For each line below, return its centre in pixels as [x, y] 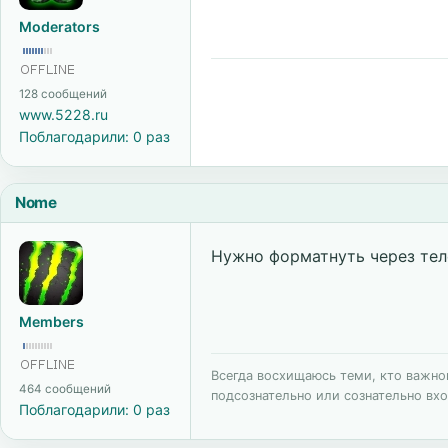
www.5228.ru [63, 114]
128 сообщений [63, 94]
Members [51, 321]
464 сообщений [65, 389]
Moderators [59, 26]
